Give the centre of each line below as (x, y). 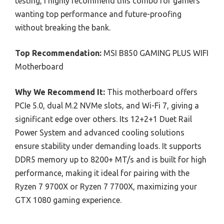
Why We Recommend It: (60, 92)
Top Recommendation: (58, 53)
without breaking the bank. (63, 28)
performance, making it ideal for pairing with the (102, 173)
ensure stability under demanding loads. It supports (108, 146)
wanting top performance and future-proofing (98, 14)
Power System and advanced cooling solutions (100, 133)
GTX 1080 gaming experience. (68, 200)
